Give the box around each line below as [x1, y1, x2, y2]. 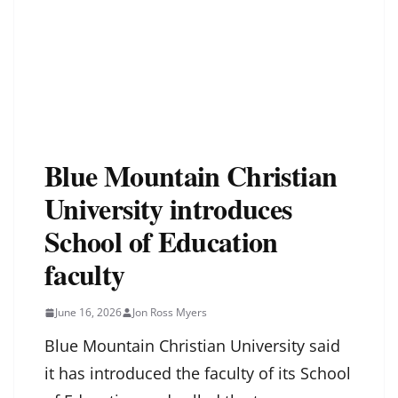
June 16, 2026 [55, 305, 122, 321]
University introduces [44, 187, 292, 230]
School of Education [44, 220, 278, 263]
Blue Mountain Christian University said [44, 335, 340, 357]
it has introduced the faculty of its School [44, 362, 351, 385]
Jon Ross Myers [132, 305, 207, 321]
